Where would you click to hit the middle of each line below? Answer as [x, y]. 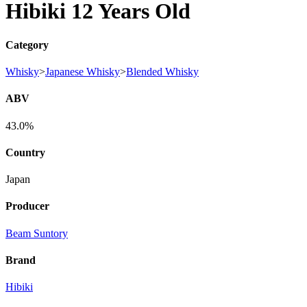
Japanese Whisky [83, 72]
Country [25, 152]
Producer [27, 206]
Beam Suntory [37, 233]
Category [27, 45]
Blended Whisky [162, 72]
